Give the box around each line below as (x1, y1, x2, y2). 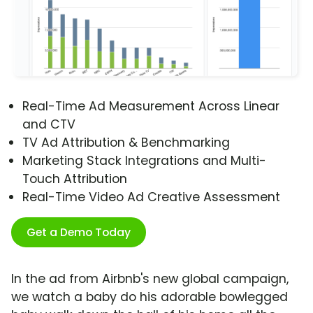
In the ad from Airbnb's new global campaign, (11, 270, 289, 288)
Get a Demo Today (27, 224, 131, 241)
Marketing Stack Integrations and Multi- (22, 152, 266, 170)
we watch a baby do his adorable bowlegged (11, 289, 288, 306)
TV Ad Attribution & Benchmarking (22, 134, 230, 152)
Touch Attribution (22, 170, 127, 188)
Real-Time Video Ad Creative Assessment (22, 189, 280, 206)
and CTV (22, 116, 75, 133)
